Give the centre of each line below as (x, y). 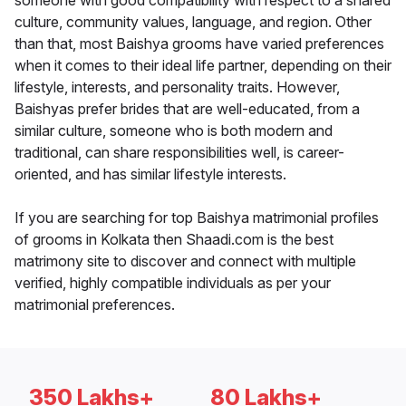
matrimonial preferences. (95, 305)
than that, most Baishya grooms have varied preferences (199, 44)
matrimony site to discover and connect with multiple (185, 261)
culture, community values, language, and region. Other (193, 22)
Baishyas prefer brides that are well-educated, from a (187, 109)
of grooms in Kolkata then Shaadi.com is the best (174, 240)
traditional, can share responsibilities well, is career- (179, 153)
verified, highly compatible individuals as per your (173, 283)
